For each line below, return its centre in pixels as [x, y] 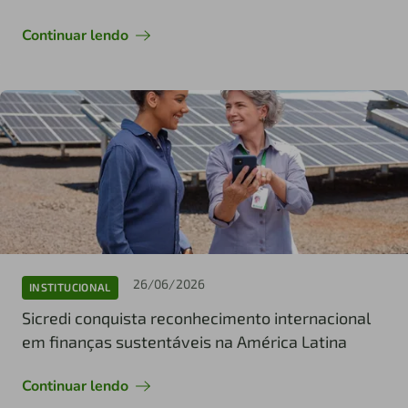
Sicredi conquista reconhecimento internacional [196, 317]
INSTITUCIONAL [70, 287]
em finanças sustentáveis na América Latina [184, 341]
